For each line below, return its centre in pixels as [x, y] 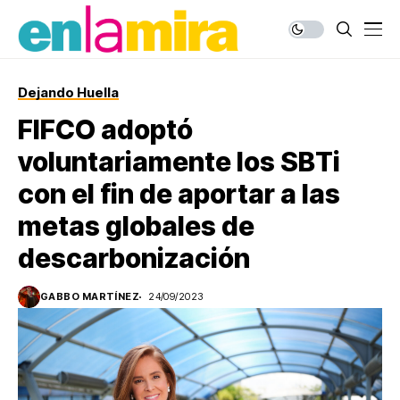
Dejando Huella [68, 92]
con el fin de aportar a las [179, 194]
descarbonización [134, 258]
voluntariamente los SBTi [179, 162]
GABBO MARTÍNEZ [90, 296]
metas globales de [136, 226]
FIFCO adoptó [105, 129]
